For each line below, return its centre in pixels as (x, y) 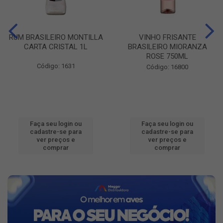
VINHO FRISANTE (167, 38)
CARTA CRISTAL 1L (56, 47)
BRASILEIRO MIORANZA (167, 47)
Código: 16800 (167, 67)
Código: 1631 (56, 66)
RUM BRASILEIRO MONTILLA (56, 38)
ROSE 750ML (167, 56)
